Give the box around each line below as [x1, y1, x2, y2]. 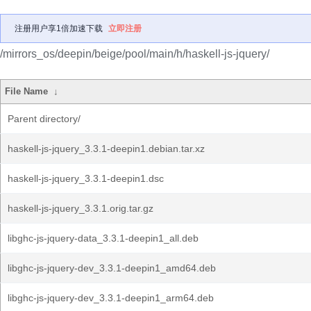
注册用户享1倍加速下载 [15, 24, 103, 33]
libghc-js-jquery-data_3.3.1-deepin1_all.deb [8, 233, 199, 244]
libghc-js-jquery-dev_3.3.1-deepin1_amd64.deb [8, 262, 216, 274]
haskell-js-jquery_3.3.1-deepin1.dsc [8, 173, 164, 184]
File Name [5, 86, 49, 96]
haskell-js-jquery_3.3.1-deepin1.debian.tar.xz [8, 143, 205, 154]
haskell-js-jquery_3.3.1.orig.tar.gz [8, 203, 153, 214]
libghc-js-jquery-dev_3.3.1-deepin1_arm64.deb [8, 292, 214, 303]
